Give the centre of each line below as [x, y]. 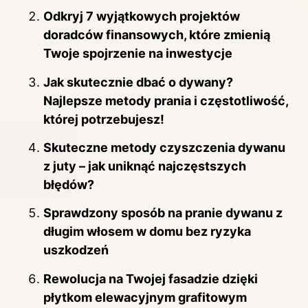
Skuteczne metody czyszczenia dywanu [164, 148]
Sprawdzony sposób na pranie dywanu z [163, 213]
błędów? [69, 185]
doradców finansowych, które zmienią [157, 35]
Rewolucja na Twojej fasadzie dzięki [151, 278]
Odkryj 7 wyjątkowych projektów [142, 16]
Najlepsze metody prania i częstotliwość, [166, 100]
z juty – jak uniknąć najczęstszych [145, 166]
